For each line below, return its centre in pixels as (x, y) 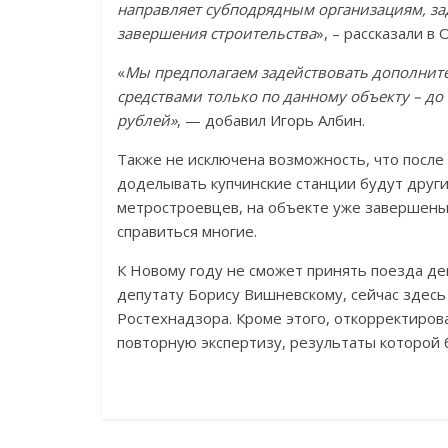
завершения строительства (216, 33)
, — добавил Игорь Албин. (271, 120)
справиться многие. (187, 231)
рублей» (147, 120)
